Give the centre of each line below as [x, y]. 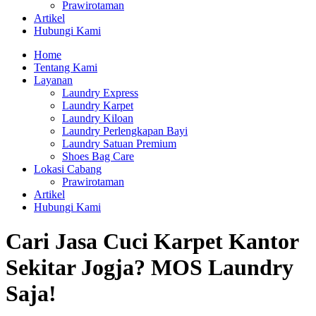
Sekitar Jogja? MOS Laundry [150, 268]
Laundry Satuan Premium [119, 144]
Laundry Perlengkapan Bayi [125, 131]
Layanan [53, 80]
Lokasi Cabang [68, 169]
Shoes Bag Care [98, 156]
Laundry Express [100, 93]
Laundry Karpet [98, 105]
